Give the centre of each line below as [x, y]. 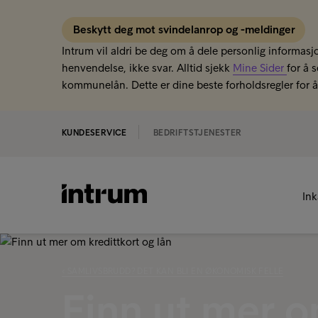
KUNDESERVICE [94, 133]
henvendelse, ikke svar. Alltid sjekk [147, 68]
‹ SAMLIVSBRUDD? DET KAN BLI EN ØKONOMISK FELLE [173, 271]
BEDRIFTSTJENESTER [197, 133]
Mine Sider [260, 68]
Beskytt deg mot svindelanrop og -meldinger [186, 29]
